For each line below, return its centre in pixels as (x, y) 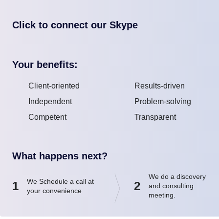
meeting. (162, 195)
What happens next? (60, 156)
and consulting (171, 186)
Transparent (155, 117)
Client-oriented (54, 86)
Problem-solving (163, 102)
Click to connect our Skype (75, 25)
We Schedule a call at (61, 181)
